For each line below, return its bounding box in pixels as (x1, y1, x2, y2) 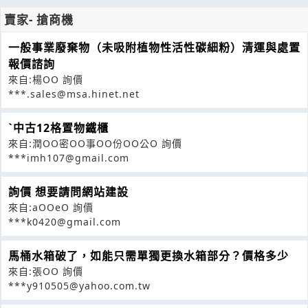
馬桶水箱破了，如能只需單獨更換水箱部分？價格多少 (8, 247, 289, 263)
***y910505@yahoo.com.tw (8, 278, 151, 292)
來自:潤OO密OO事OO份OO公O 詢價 (8, 136, 182, 150)
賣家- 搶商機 (4, 11, 74, 27)
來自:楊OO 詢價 (8, 72, 83, 86)
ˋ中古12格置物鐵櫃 (8, 120, 109, 135)
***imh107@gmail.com (8, 151, 129, 164)
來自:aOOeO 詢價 (8, 200, 93, 214)
